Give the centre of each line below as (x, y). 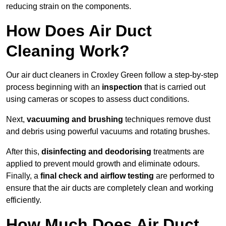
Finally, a (23, 176)
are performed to (184, 176)
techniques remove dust (167, 120)
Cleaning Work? (68, 51)
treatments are (178, 152)
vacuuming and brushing (75, 120)
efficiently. (24, 200)
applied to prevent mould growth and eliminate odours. (103, 164)
